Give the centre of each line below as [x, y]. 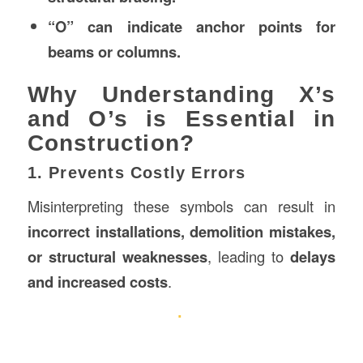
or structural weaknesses [117, 257]
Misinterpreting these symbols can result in [181, 206]
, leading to [249, 256]
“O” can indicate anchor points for [192, 26]
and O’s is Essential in [181, 118]
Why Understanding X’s [181, 94]
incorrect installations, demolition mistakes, [181, 232]
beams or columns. [114, 51]
